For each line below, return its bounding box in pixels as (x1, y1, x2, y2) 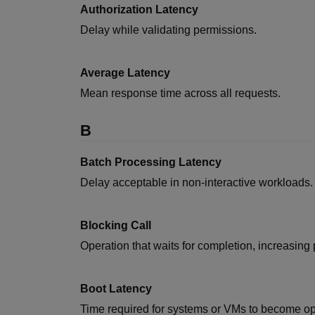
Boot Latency (80, 283, 152, 295)
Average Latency (80, 67, 170, 79)
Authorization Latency (80, 4, 198, 15)
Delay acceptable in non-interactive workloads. (80, 176, 313, 188)
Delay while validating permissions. (80, 24, 257, 36)
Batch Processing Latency (80, 156, 221, 168)
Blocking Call (80, 219, 151, 231)
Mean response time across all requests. (80, 87, 281, 99)
